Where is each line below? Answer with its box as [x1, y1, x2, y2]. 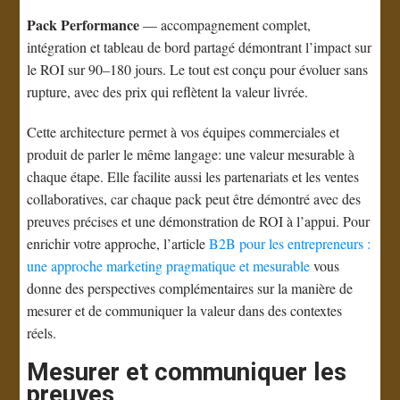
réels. [27, 323, 57, 343]
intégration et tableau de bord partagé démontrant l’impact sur [27, 37, 372, 57]
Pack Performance [27, 14, 140, 36]
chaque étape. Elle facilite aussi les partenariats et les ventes [27, 167, 360, 187]
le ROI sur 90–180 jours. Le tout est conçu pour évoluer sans [27, 60, 369, 79]
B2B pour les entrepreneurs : [209, 234, 371, 254]
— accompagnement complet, [139, 15, 312, 35]
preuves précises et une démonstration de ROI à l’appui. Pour [27, 212, 371, 231]
